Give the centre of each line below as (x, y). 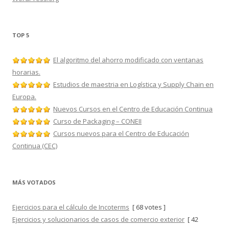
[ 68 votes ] (147, 207)
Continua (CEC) (35, 146)
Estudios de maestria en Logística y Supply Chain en (133, 84)
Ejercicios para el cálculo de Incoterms (71, 207)
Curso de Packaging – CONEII (97, 121)
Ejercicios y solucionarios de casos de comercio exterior (98, 219)
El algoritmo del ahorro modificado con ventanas (128, 60)
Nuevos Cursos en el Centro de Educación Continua (133, 109)
